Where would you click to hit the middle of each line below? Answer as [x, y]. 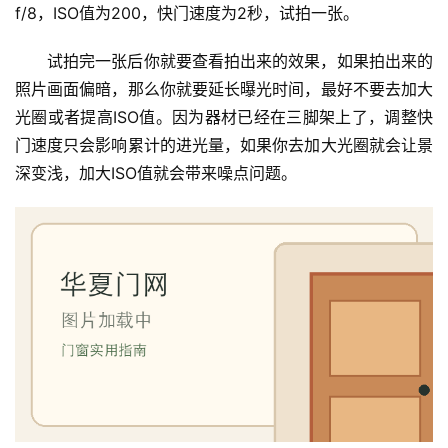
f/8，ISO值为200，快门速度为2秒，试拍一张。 [187, 12]
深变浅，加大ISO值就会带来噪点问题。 [156, 172]
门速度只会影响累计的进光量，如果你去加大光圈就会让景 [224, 144]
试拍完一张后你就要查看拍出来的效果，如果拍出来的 [240, 60]
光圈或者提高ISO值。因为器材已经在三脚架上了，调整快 [224, 116]
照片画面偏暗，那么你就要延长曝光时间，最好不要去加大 [224, 88]
